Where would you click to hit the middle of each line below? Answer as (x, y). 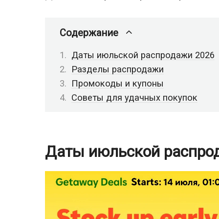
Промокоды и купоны (118, 84)
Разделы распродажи (118, 69)
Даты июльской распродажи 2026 (143, 55)
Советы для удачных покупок (134, 98)
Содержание (89, 33)
